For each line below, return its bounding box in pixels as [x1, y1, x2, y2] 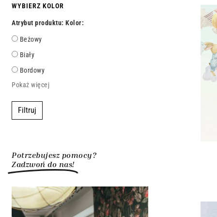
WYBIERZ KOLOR [12, 1, 64, 10]
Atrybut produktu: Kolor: [12, 18, 84, 27]
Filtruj [18, 105, 36, 115]
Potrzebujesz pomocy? [12, 150, 96, 160]
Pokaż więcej [12, 80, 49, 89]
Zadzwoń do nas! [12, 159, 75, 169]
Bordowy [18, 66, 45, 74]
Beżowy [18, 35, 42, 43]
